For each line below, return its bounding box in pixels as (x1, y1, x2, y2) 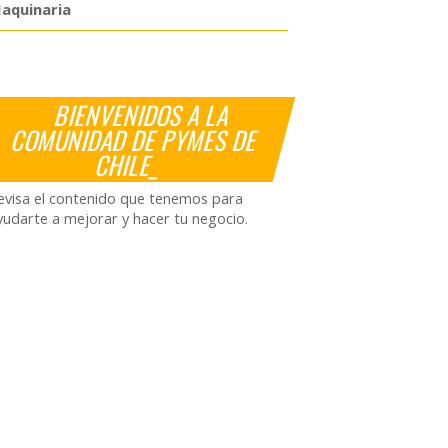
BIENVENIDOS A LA (50, 95, 235, 133)
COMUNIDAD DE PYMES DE (8, 120, 264, 158)
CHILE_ (92, 145, 167, 183)
